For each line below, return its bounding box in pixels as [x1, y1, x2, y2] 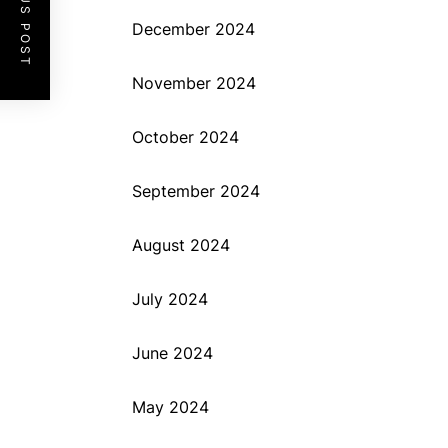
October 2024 [132, 127, 239, 147]
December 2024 [132, 19, 255, 39]
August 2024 [132, 235, 230, 255]
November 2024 [132, 73, 256, 93]
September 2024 [132, 181, 260, 201]
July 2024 [132, 289, 208, 309]
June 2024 [132, 343, 213, 363]
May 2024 [132, 397, 209, 417]
